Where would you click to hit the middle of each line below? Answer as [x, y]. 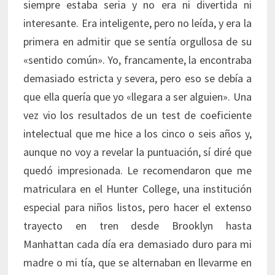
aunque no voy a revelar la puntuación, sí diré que [137, 152]
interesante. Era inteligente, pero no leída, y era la [137, 23]
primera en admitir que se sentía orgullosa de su [137, 42]
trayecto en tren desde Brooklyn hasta [137, 226]
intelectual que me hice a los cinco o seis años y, [137, 134]
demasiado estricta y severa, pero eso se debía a [137, 79]
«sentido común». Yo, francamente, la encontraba [137, 60]
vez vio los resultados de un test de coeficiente [137, 115]
